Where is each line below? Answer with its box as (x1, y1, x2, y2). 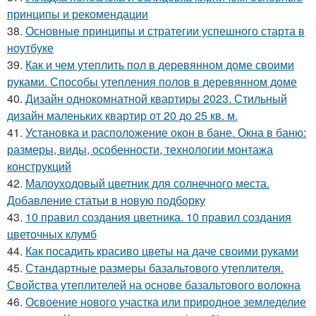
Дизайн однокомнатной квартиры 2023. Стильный (25, 90, 287, 107)
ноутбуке (7, 39, 54, 56)
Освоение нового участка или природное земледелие (25, 293, 306, 310)
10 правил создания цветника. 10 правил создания (25, 209, 291, 225)
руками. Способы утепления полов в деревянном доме (7, 73, 297, 90)
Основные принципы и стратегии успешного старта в (25, 23, 305, 39)
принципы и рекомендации (7, 6, 148, 22)
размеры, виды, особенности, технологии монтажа (7, 141, 273, 157)
